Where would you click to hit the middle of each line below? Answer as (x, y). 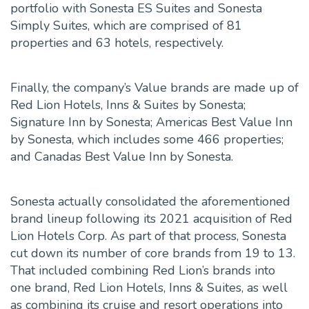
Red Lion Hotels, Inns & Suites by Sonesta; (128, 105)
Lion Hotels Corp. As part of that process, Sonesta (148, 236)
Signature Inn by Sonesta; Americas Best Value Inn (151, 122)
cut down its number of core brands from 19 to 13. (153, 253)
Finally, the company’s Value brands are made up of (154, 88)
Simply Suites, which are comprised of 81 (126, 26)
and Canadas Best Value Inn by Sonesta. (122, 157)
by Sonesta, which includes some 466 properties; (147, 140)
